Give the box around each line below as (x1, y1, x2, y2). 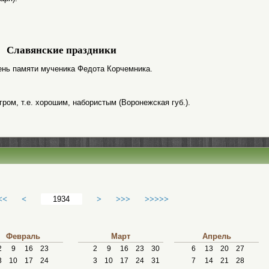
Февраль (5, 232, 40, 241)
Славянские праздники (6, 44, 116, 56)
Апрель (202, 232, 231, 241)
